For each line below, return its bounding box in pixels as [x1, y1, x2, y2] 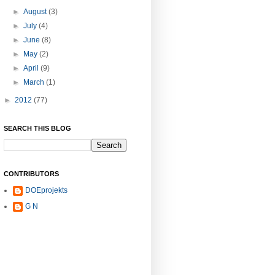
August [23, 7, 49, 17]
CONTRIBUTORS [4, 170, 59, 178]
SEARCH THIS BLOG [4, 125, 71, 133]
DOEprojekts [25, 186, 68, 195]
